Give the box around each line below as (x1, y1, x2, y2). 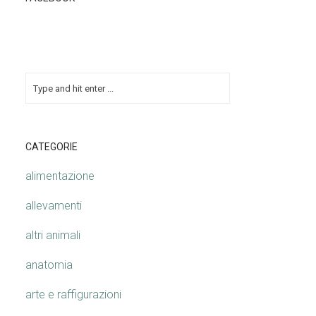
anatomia (25, 258, 73, 272)
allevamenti (25, 199, 82, 212)
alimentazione (25, 169, 95, 183)
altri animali (25, 229, 80, 242)
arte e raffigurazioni (25, 288, 121, 301)
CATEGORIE (25, 141, 78, 152)
